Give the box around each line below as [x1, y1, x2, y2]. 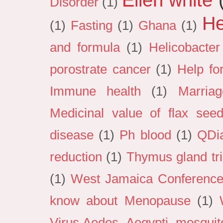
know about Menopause [50, 194, 191, 208]
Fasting [70, 18, 112, 33]
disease [50, 128, 94, 142]
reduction [50, 150, 102, 164]
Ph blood [119, 128, 171, 142]
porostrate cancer [50, 62, 151, 77]
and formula [50, 40, 120, 55]
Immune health [50, 84, 141, 99]
